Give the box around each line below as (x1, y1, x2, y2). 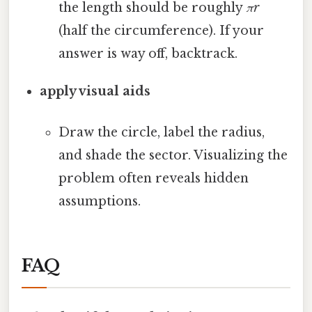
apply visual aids (40, 84, 151, 100)
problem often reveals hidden (58, 171, 249, 187)
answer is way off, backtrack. (58, 46, 237, 62)
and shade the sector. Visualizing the (58, 148, 288, 164)
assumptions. (58, 194, 141, 210)
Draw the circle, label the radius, (58, 125, 265, 141)
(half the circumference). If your (58, 23, 264, 39)
